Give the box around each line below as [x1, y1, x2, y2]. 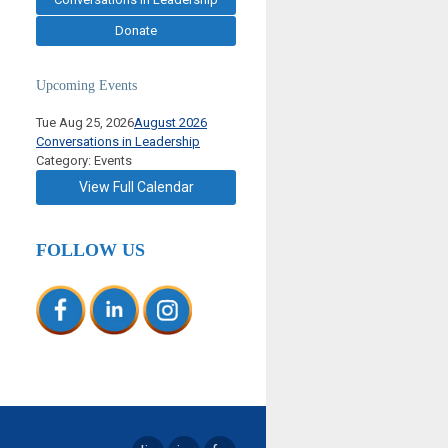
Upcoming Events [36, 77, 137, 93]
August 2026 [134, 114, 207, 130]
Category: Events [36, 152, 132, 168]
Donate [115, 22, 157, 38]
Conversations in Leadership [36, 133, 200, 149]
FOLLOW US [36, 239, 145, 260]
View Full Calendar [78, 178, 194, 195]
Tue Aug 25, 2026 [36, 114, 134, 130]
